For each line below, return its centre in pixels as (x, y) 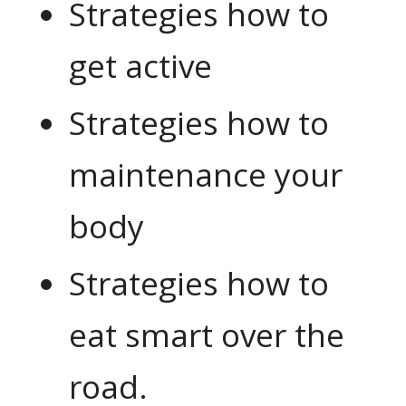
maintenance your (205, 175)
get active (140, 66)
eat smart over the (206, 335)
